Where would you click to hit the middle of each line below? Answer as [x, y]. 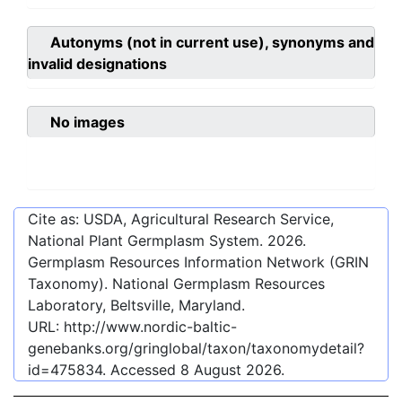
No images [87, 122]
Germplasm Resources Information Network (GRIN [198, 262]
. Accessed [141, 370]
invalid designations [97, 64]
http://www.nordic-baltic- [150, 327]
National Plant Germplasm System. [148, 241]
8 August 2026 [231, 370]
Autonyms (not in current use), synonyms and [212, 43]
